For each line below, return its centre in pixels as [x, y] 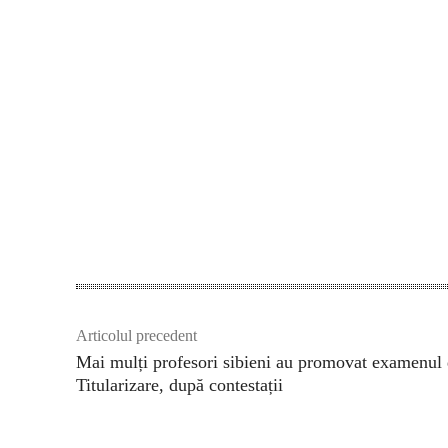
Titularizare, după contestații [179, 384]
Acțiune [391, 221]
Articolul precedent [136, 335]
